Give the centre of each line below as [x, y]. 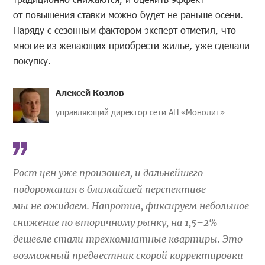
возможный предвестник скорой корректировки [128, 255]
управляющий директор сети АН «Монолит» [140, 112]
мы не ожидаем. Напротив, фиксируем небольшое [131, 206]
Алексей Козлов [90, 92]
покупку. [32, 60]
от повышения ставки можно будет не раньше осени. [128, 14]
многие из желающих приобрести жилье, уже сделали [132, 45]
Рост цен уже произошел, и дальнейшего [108, 172]
